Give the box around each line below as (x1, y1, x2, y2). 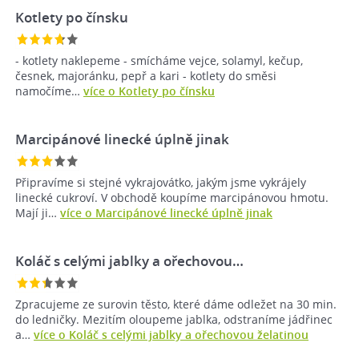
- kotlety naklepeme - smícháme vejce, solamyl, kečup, (15, 53, 303, 69)
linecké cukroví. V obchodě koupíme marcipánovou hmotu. (15, 190, 329, 206)
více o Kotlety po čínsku (83, 83, 215, 99)
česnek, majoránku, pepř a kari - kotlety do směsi (15, 68, 276, 84)
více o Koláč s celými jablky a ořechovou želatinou (34, 327, 309, 343)
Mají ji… (15, 205, 60, 221)
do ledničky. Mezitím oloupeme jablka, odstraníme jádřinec (15, 312, 333, 328)
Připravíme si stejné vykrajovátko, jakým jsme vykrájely (15, 175, 306, 191)
